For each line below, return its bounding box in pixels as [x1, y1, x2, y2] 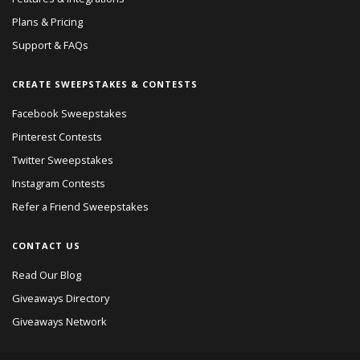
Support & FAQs [12, 38, 88, 53]
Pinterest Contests [12, 129, 102, 145]
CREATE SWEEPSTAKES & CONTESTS [12, 78, 198, 91]
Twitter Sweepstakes [12, 153, 113, 168]
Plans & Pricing [12, 14, 83, 30]
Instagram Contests [12, 176, 105, 191]
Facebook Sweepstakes [12, 106, 127, 121]
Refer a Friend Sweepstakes [12, 199, 149, 215]
